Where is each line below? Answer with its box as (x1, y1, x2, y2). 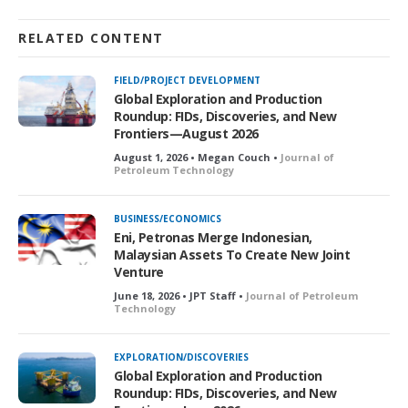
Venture (114, 262, 164, 280)
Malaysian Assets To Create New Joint (114, 245, 350, 263)
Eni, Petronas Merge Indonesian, (114, 228, 312, 246)
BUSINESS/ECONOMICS (114, 211, 221, 225)
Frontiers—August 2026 (114, 124, 259, 142)
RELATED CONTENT (18, 28, 164, 46)
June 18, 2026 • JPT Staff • (114, 288, 246, 302)
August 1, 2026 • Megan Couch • (114, 149, 280, 164)
